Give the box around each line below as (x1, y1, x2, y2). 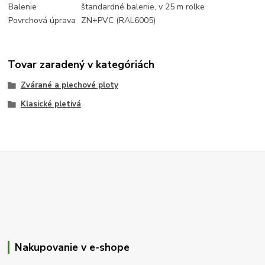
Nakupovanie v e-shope (14, 240, 130, 254)
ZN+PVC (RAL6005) (81, 14, 156, 26)
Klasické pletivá (20, 99, 81, 110)
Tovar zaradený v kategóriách (8, 57, 155, 72)
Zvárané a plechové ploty (20, 80, 118, 91)
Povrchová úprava (8, 14, 76, 26)
